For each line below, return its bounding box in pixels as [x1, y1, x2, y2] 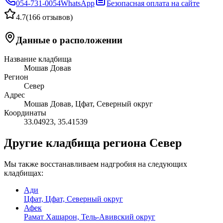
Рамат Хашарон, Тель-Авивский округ [24, 213, 155, 222]
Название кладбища [4, 55, 72, 64]
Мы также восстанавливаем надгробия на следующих [4, 160, 187, 169]
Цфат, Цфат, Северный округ [24, 195, 123, 204]
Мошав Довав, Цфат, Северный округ [24, 100, 153, 109]
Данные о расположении [16, 34, 122, 45]
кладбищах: [4, 169, 43, 178]
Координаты [4, 109, 46, 117]
